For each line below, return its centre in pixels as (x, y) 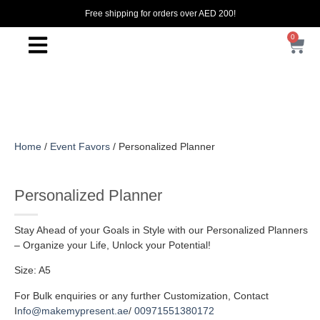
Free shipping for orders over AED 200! (160, 14)
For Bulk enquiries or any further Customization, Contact (141, 295)
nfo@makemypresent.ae (73, 310)
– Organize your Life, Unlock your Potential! (112, 245)
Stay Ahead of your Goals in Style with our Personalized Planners (161, 230)
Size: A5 (32, 270)
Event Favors (80, 146)
